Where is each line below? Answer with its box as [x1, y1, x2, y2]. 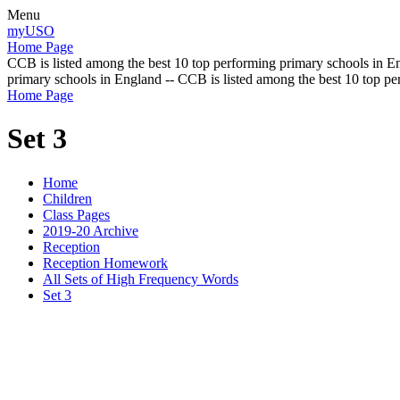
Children [43, 190, 92, 206]
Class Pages [43, 206, 110, 222]
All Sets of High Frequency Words [43, 271, 238, 287]
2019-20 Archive [43, 222, 138, 238]
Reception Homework [43, 254, 168, 271]
